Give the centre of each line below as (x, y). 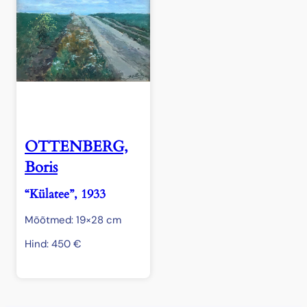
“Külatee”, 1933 (65, 194)
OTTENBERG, (76, 146)
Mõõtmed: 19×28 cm (73, 220)
